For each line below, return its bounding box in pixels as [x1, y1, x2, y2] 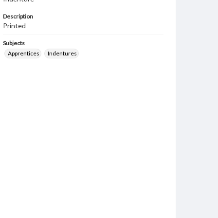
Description [3, 13, 33, 20]
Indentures [48, 50, 77, 57]
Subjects [3, 39, 25, 47]
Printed [3, 21, 26, 30]
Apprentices [8, 50, 39, 57]
